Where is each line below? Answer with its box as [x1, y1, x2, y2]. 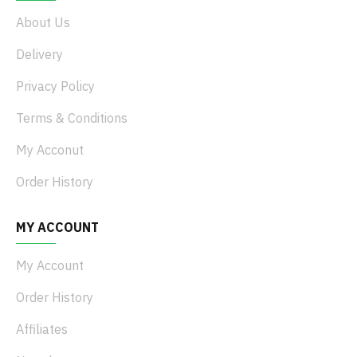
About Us [16, 14, 70, 30]
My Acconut [16, 142, 84, 158]
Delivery [16, 46, 63, 62]
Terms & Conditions [16, 110, 127, 126]
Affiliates [16, 321, 68, 337]
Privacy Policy [16, 78, 95, 94]
